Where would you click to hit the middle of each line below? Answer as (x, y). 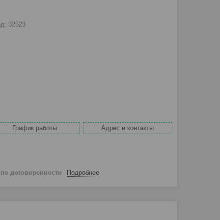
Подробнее (83, 172)
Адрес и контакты (128, 128)
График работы (35, 128)
